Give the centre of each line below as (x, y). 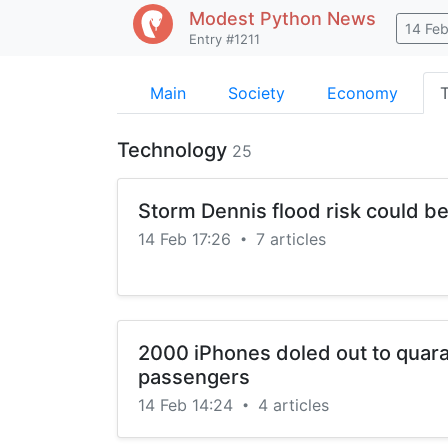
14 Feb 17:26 (187, 239)
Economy (362, 93)
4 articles (293, 405)
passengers (194, 377)
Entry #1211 (224, 39)
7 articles (291, 239)
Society (256, 93)
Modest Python (255, 18)
